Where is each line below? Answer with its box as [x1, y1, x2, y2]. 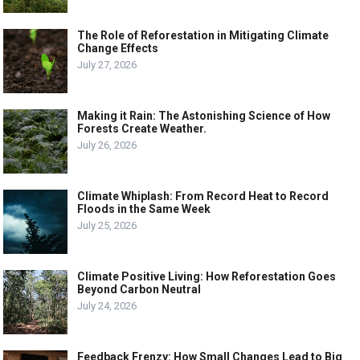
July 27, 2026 [77, 58, 137, 71]
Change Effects [77, 41, 159, 55]
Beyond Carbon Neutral [77, 282, 202, 296]
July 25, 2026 [77, 219, 137, 231]
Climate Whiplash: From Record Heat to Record [77, 189, 329, 202]
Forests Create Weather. [77, 121, 207, 135]
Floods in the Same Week [77, 202, 211, 215]
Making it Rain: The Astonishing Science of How [77, 108, 331, 122]
